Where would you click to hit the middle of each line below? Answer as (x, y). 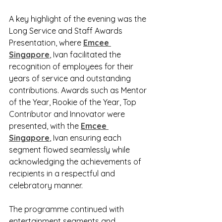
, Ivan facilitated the (86, 55)
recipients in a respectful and (63, 173)
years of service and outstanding (71, 78)
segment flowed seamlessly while (70, 150)
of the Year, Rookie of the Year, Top (74, 102)
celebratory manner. (46, 185)
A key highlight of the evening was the (79, 19)
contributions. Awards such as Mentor (79, 90)
